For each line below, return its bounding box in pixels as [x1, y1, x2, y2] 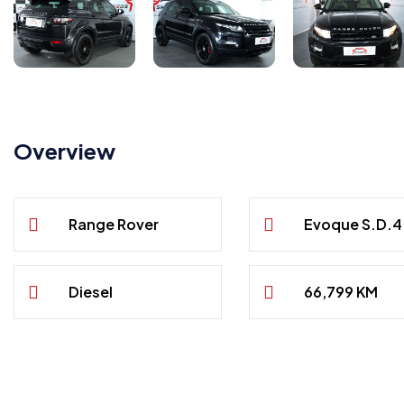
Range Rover [69, 215, 160, 234]
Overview [14, 137, 115, 165]
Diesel [69, 282, 114, 302]
